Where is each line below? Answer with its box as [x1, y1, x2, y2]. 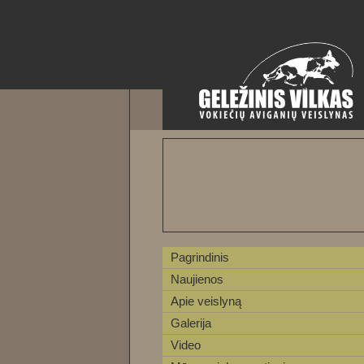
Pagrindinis [171, 250, 229, 264]
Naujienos [171, 272, 223, 286]
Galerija [171, 316, 211, 330]
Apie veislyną [171, 294, 241, 308]
